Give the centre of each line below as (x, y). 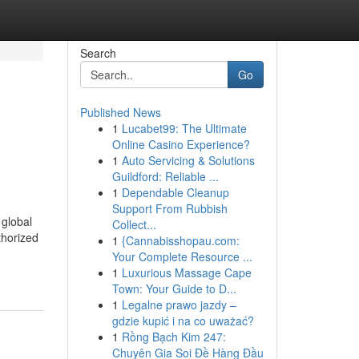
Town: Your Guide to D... (174, 288)
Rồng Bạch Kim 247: (173, 337)
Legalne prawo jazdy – (179, 305)
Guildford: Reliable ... (165, 176)
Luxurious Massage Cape (186, 272)
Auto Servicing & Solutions (188, 160)
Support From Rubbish (169, 208)
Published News (120, 112)
